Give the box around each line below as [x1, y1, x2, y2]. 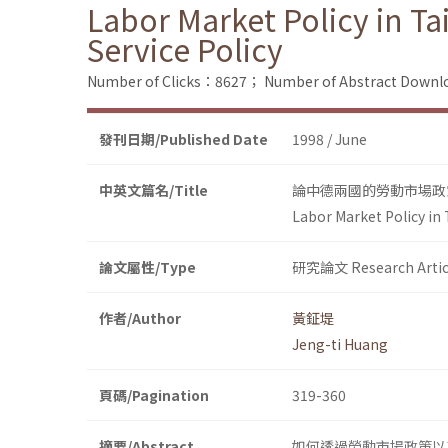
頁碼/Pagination [99, 385, 209, 406]
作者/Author [99, 308, 181, 329]
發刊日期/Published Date [99, 129, 268, 150]
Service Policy [87, 27, 283, 72]
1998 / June [292, 129, 367, 150]
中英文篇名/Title [99, 180, 208, 201]
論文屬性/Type [99, 257, 196, 278]
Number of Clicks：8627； [87, 71, 261, 92]
